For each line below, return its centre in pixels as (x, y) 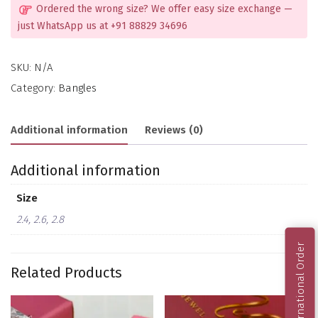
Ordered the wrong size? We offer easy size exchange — (163, 9)
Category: (34, 88)
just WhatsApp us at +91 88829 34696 (103, 26)
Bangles (77, 88)
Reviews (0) (174, 130)
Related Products (66, 272)
